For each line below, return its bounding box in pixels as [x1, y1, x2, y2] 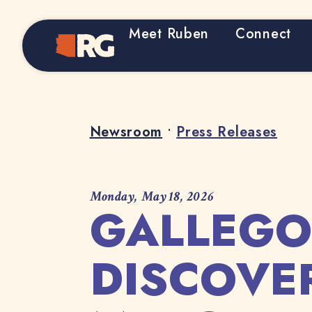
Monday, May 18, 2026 [89, 187, 214, 205]
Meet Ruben [129, 24, 209, 44]
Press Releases [176, 122, 278, 142]
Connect [235, 24, 291, 44]
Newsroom [89, 122, 163, 142]
